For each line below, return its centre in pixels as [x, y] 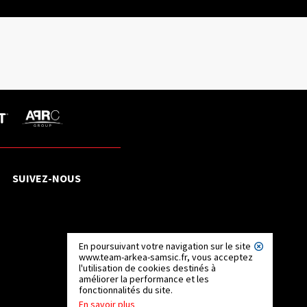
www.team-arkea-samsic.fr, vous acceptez [166, 257]
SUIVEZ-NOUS [47, 178]
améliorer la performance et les [144, 279]
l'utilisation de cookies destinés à [147, 268]
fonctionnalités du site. [126, 290]
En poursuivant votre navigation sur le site [165, 246]
